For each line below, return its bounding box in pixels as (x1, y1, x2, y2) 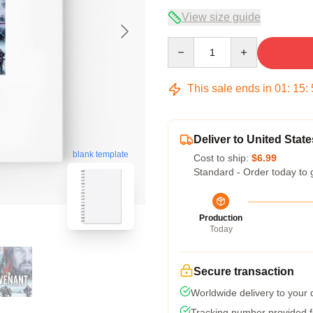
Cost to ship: (194, 152, 252, 163)
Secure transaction (194, 265, 294, 277)
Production (199, 213, 242, 223)
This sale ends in (184, 82, 275, 94)
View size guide (182, 11, 261, 23)
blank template (73, 150, 129, 160)
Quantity (167, 38, 204, 49)
